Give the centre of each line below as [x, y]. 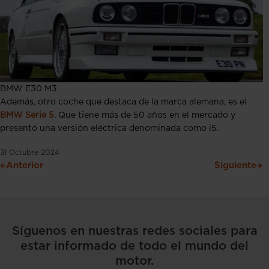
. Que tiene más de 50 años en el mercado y [145, 115]
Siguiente [235, 165]
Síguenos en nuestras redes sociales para [134, 231]
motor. [134, 261]
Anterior [25, 165]
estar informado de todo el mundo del [134, 246]
